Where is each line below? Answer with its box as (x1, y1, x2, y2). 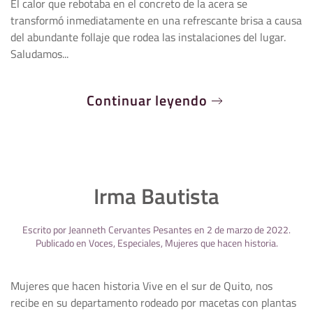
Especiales (117, 235, 161, 250)
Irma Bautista (94, 180, 219, 212)
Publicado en (35, 235, 89, 250)
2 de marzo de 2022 (207, 222, 289, 237)
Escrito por (22, 222, 68, 237)
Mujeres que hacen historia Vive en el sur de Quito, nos (10, 277, 272, 294)
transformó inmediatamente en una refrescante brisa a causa (10, 12, 302, 29)
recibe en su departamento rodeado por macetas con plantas (10, 294, 296, 311)
